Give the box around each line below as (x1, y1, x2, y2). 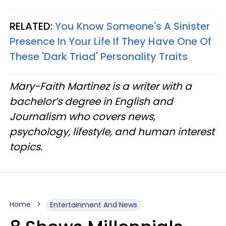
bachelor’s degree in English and (10, 94, 173, 108)
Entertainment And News (50, 200, 137, 210)
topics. (10, 140, 42, 154)
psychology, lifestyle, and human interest (10, 125, 214, 139)
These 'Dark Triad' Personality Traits (10, 49, 188, 64)
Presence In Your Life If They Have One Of (10, 34, 211, 48)
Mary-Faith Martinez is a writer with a (10, 79, 192, 93)
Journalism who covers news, (10, 109, 155, 124)
